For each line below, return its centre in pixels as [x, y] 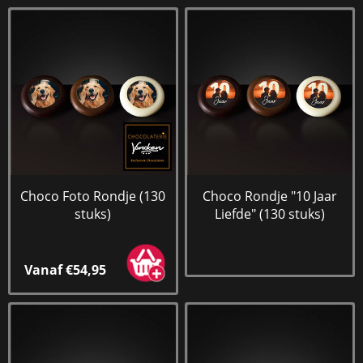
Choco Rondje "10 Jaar [270, 196]
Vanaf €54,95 [65, 270]
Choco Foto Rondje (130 [93, 196]
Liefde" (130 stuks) [270, 214]
